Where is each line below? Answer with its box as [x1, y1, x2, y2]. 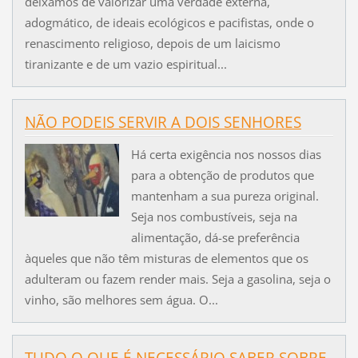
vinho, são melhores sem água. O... [24, 292, 218, 308]
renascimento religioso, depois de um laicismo [24, 34, 280, 51]
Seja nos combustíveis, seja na [130, 209, 297, 225]
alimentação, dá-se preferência [130, 229, 300, 246]
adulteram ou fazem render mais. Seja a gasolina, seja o [24, 271, 331, 288]
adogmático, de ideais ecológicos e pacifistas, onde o [24, 14, 314, 30]
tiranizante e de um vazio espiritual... [24, 55, 227, 72]
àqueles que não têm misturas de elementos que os [24, 250, 308, 267]
